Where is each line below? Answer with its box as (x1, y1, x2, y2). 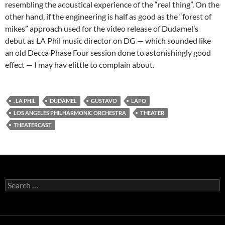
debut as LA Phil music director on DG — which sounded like (5, 36, 211, 45)
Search (5, 179, 26, 187)
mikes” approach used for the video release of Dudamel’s (5, 24, 198, 33)
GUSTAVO (91, 97, 117, 104)
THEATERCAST (14, 122, 52, 128)
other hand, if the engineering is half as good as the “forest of (5, 12, 211, 21)
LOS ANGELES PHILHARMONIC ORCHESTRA (14, 109, 126, 116)
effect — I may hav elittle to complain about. (5, 60, 154, 69)
